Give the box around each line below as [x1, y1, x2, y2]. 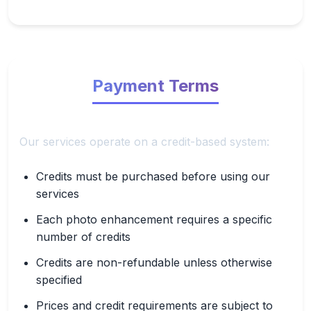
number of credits [36, 229, 131, 244]
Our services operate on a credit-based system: [19, 134, 269, 149]
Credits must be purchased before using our [36, 169, 270, 183]
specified [36, 272, 82, 287]
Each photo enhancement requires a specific [36, 212, 272, 226]
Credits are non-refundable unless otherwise [36, 255, 272, 269]
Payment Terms [92, 75, 219, 96]
